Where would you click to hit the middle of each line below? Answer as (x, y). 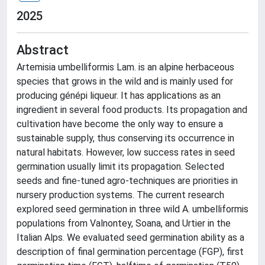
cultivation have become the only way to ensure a (120, 124)
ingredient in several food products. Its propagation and (132, 110)
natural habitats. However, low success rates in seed (126, 152)
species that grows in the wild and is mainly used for (125, 81)
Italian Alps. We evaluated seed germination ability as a (130, 237)
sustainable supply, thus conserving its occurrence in (125, 138)
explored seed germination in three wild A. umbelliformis (132, 209)
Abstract (43, 50)
